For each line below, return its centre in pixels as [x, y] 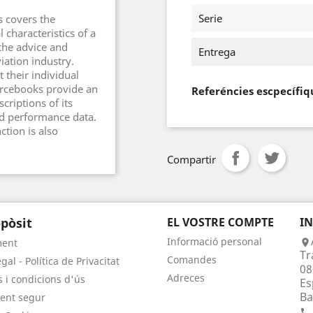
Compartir [191, 159]
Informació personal [214, 241]
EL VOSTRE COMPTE [220, 222]
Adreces [186, 278]
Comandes [192, 260]
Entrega [217, 52]
